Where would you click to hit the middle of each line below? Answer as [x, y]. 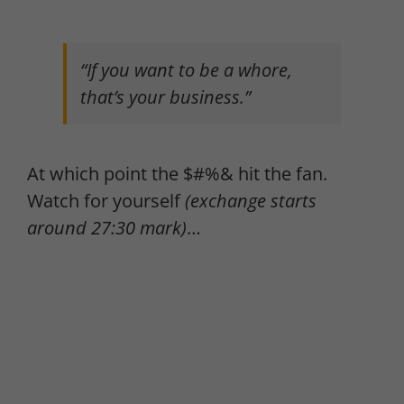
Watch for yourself [106, 201]
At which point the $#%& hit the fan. [179, 174]
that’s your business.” [165, 97]
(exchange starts [251, 201]
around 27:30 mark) [107, 228]
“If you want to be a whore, [186, 70]
